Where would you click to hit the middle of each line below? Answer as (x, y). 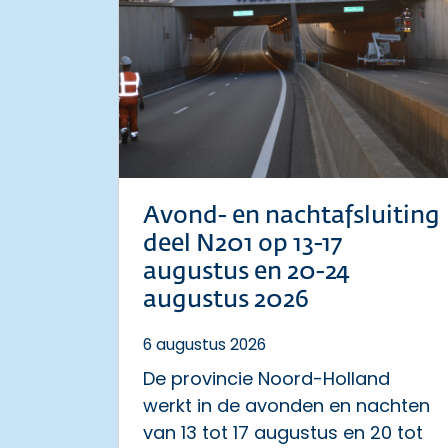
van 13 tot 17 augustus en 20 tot (283, 432)
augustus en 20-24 (246, 272)
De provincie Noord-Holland (266, 378)
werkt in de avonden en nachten (286, 405)
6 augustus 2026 (204, 344)
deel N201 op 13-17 (242, 244)
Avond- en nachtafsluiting (291, 216)
